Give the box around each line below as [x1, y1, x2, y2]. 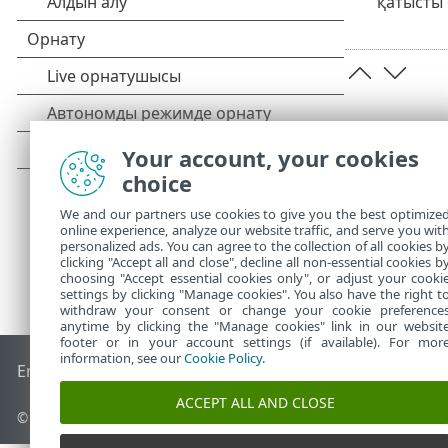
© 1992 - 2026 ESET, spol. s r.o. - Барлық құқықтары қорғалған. [17, 408, 436, 428]
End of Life [17, 360, 98, 383]
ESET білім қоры [97, 360, 222, 383]
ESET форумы [221, 360, 326, 383]
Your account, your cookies [122, 143, 419, 173]
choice [122, 168, 192, 198]
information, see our [60, 349, 184, 367]
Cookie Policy [184, 349, 262, 367]
